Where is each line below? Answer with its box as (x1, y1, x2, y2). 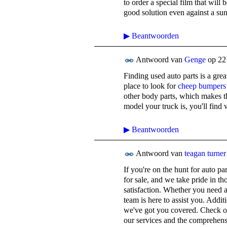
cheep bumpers (178, 82, 226, 91)
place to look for (124, 82, 178, 91)
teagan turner (184, 149, 226, 158)
